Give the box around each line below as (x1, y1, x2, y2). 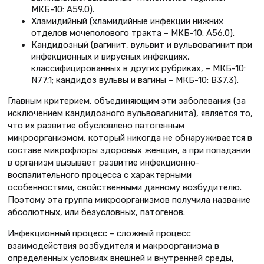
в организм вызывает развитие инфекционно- (8, 157, 200, 168)
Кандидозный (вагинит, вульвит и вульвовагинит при (31, 39, 252, 51)
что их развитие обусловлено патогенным (8, 120, 184, 131)
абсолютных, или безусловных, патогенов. (8, 206, 185, 217)
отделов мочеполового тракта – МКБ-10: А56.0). (31, 28, 235, 39)
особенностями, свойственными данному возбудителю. (8, 181, 242, 193)
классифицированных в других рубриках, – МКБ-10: (31, 63, 246, 74)
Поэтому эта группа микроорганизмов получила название (8, 194, 250, 205)
